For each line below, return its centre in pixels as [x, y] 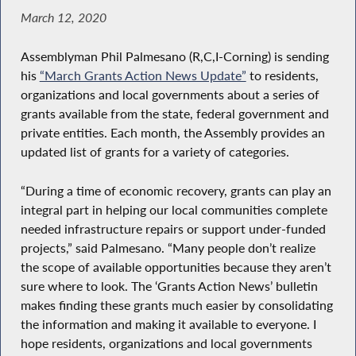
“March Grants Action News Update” [143, 76]
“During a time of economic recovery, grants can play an [176, 190]
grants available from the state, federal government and [174, 114]
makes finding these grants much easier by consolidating [176, 305]
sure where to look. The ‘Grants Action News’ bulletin [169, 286]
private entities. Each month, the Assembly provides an [172, 133]
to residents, [282, 76]
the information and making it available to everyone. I [168, 324]
